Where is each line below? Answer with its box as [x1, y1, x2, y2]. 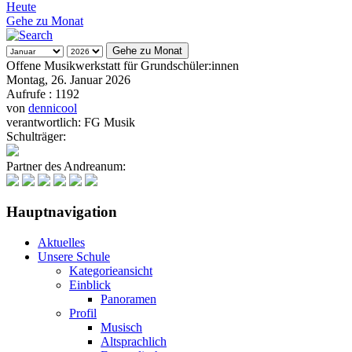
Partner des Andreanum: [6, 159, 126, 173]
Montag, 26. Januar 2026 [6, 72, 130, 86]
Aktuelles [38, 236, 85, 250]
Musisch [101, 321, 142, 335]
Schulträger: [6, 129, 66, 143]
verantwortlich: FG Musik [6, 115, 135, 129]
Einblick [69, 278, 111, 292]
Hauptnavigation [6, 203, 117, 221]
